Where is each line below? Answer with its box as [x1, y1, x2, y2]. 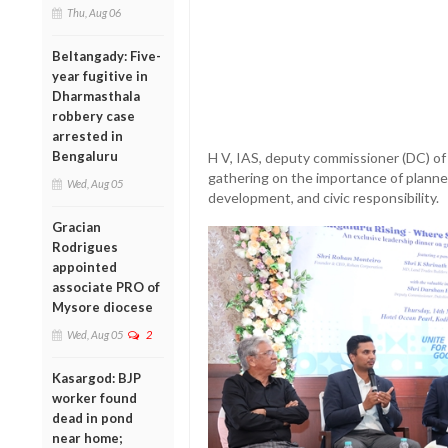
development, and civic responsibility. [207, 189, 439, 207]
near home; [52, 429, 122, 446]
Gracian [52, 218, 101, 235]
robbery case [52, 107, 135, 124]
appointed [52, 258, 117, 275]
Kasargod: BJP [52, 369, 141, 386]
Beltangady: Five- [52, 47, 161, 64]
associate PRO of [52, 278, 160, 295]
